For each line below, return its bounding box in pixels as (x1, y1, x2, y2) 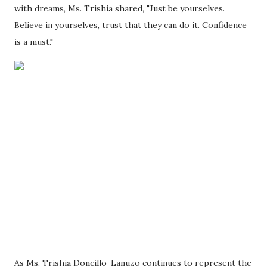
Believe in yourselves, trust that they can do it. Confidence (14, 20, 247, 31)
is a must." (14, 36, 55, 48)
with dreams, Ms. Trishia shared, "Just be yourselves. (14, 3, 225, 14)
